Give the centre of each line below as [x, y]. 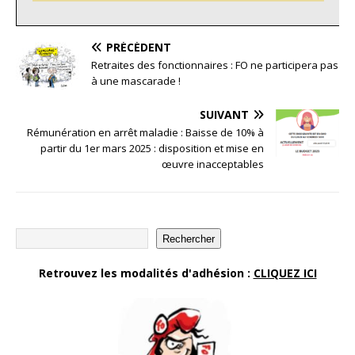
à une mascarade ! [136, 81]
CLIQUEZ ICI [285, 273]
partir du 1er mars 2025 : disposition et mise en [152, 149]
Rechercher [189, 239]
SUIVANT [224, 115]
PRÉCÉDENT [139, 48]
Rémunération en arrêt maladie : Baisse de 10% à [145, 133]
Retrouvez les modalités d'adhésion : [146, 273]
